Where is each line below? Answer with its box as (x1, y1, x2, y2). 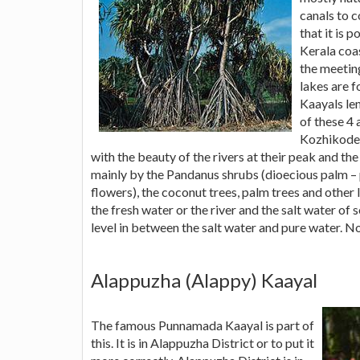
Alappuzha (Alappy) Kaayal (91, 268, 317, 292)
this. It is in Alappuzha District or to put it (91, 334, 314, 350)
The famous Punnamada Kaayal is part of (91, 317, 314, 333)
